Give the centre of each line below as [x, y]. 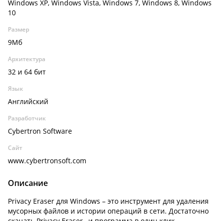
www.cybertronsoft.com [47, 161]
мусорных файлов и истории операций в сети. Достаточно [108, 211]
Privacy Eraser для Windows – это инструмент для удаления [108, 201]
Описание [28, 183]
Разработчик [27, 118]
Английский [28, 101]
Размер [18, 29]
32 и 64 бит [27, 72]
